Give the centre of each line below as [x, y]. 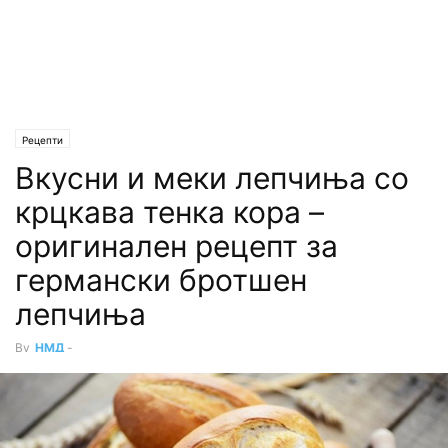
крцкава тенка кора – [169, 212]
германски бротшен [161, 280]
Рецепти [42, 140]
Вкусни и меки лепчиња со [212, 178]
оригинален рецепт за [176, 246]
